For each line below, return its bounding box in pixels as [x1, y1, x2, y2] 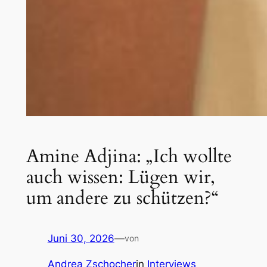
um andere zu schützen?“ [26, 185, 219, 210]
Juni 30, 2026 [47, 232, 114, 245]
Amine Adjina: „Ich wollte [26, 143, 232, 169]
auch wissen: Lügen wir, [26, 164, 215, 190]
